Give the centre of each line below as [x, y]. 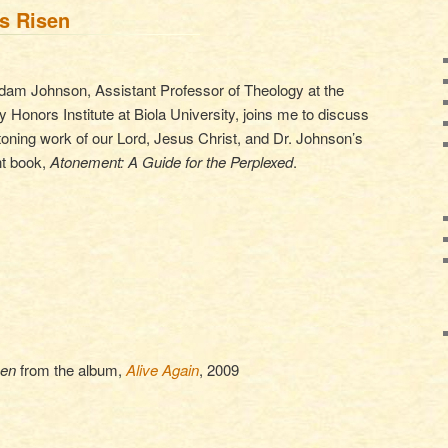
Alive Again [162, 370]
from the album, [70, 370]
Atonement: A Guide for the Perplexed [172, 161]
